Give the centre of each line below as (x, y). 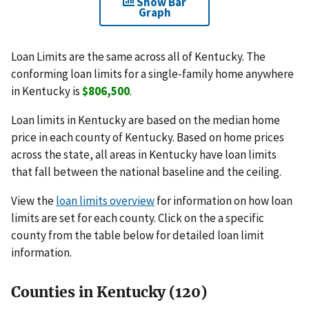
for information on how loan (223, 201)
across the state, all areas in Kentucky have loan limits (144, 155)
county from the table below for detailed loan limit (138, 235)
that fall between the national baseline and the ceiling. (146, 172)
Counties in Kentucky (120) (109, 292)
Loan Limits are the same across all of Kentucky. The (138, 57)
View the (33, 201)
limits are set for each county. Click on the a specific (138, 218)
